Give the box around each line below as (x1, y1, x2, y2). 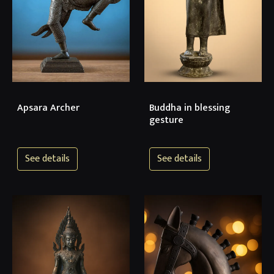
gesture (149, 111, 183, 128)
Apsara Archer (17, 99, 80, 116)
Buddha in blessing (149, 99, 230, 116)
